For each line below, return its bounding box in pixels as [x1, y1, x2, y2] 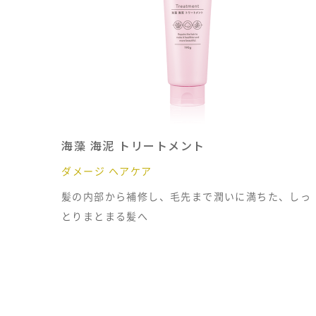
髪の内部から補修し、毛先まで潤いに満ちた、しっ [61, 189, 312, 203]
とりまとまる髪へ [61, 209, 149, 223]
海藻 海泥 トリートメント [61, 137, 205, 154]
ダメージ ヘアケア [61, 164, 152, 178]
